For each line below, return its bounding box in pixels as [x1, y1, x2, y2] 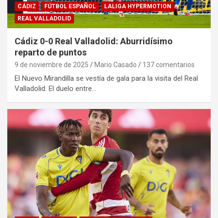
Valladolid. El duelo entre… [15, 84, 96, 93]
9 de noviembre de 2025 [15, 61, 89, 69]
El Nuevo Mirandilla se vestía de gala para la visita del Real [15, 74, 198, 83]
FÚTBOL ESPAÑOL [44, 3, 96, 10]
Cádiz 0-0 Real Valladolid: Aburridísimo [15, 36, 173, 47]
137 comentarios [143, 61, 195, 69]
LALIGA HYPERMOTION [104, 3, 171, 10]
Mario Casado [94, 61, 137, 69]
